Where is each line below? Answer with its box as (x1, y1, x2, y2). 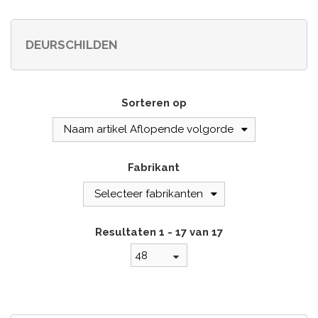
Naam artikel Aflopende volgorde (63, 123, 234, 136)
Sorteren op (121, 97, 187, 110)
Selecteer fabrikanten (94, 187, 203, 201)
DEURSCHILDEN (26, 38, 118, 53)
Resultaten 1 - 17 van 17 (95, 226, 223, 239)
